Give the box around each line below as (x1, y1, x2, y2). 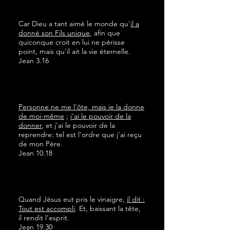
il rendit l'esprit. (18, 213, 69, 222)
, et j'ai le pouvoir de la (42, 121, 115, 130)
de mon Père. (18, 139, 63, 148)
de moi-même (18, 111, 64, 121)
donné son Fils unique (18, 28, 90, 37)
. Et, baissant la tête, (75, 204, 141, 213)
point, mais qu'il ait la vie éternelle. (18, 47, 130, 56)
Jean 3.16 (18, 56, 49, 65)
